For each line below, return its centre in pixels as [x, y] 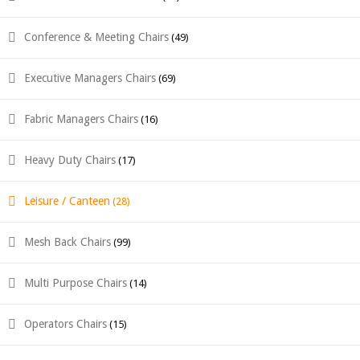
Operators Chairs [65, 324]
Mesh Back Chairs [67, 242]
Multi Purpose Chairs [76, 283]
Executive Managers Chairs [90, 78]
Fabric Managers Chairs [81, 119]
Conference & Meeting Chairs [96, 37]
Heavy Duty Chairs [70, 160]
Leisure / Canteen [67, 201]
